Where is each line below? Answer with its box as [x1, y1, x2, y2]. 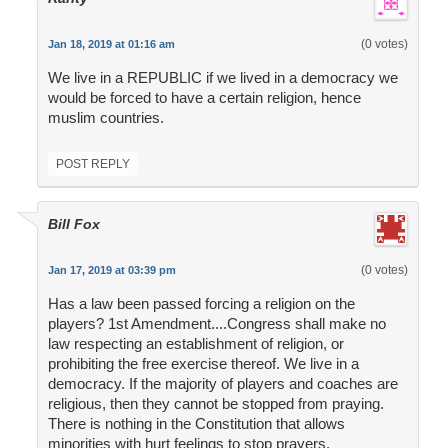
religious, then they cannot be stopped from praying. [47, 395, 384, 413]
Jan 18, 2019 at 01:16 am [47, 38, 175, 51]
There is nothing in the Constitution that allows [47, 415, 345, 433]
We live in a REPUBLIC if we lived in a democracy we [47, 69, 398, 87]
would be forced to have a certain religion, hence [47, 89, 361, 107]
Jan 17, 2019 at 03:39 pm [47, 264, 176, 277]
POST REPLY [55, 157, 130, 172]
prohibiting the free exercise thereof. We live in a [47, 355, 359, 373]
